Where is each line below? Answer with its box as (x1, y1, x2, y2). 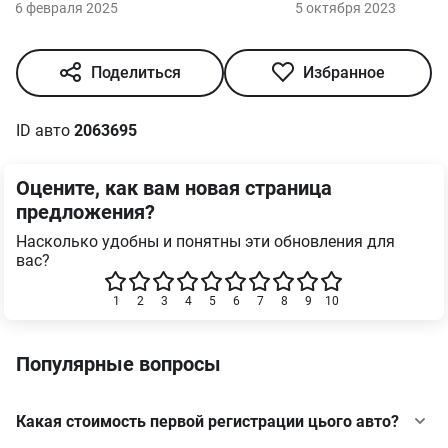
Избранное (303, 62, 385, 82)
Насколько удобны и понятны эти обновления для (16, 231, 395, 251)
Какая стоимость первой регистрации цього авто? (16, 411, 399, 431)
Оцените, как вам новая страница (16, 175, 332, 200)
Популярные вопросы (16, 351, 221, 376)
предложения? (16, 199, 155, 224)
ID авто (16, 120, 74, 140)
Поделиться (91, 62, 181, 82)
